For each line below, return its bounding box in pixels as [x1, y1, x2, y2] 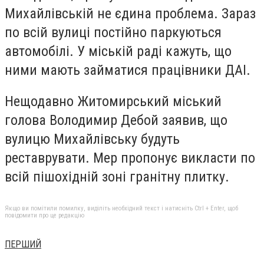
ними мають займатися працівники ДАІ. [5, 61, 250, 78]
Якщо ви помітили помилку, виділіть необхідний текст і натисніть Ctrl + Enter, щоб [5, 204, 238, 212]
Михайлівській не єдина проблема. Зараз [5, 5, 256, 22]
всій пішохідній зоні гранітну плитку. [5, 169, 229, 186]
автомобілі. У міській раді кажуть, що [5, 42, 232, 60]
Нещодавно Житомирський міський [5, 93, 222, 110]
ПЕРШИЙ [5, 238, 41, 250]
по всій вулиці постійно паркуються [5, 24, 222, 41]
